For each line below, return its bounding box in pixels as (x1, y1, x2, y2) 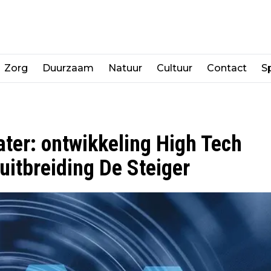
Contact (207, 62, 247, 74)
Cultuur (157, 62, 192, 74)
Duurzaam (42, 62, 94, 74)
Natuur (108, 62, 142, 74)
